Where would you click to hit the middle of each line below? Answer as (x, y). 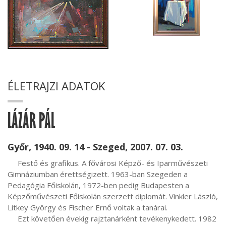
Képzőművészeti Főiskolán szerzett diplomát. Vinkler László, (113, 196)
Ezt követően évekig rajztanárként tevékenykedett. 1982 (13, 218)
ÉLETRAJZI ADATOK (56, 86)
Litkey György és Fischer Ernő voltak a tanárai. (88, 207)
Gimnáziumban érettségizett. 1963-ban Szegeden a (98, 174)
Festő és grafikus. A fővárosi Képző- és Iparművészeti (13, 163)
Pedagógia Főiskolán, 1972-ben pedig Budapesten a (98, 185)
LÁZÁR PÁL (31, 125)
